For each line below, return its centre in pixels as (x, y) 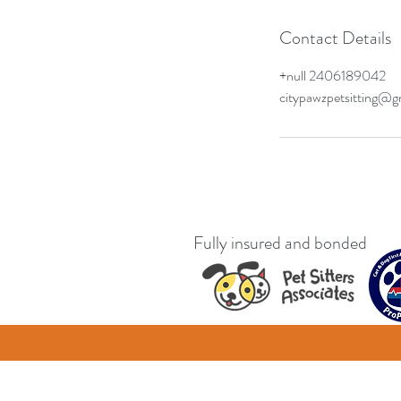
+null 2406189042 (333, 76)
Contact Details (335, 38)
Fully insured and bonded (280, 243)
